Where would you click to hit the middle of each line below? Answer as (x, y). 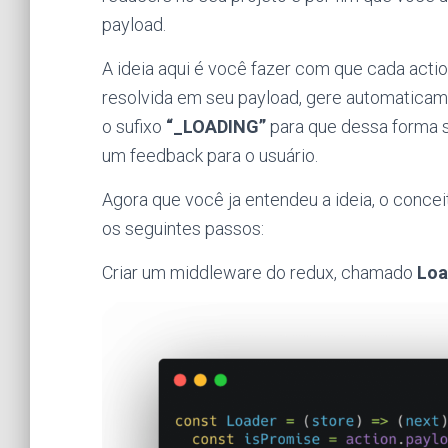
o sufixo (134, 126)
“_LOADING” (216, 126)
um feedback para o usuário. (210, 155)
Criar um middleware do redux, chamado (259, 272)
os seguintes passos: (183, 228)
